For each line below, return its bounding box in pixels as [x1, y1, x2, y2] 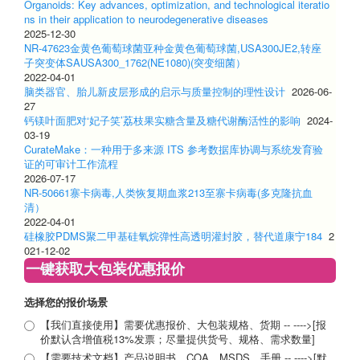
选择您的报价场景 [24, 293, 108, 309]
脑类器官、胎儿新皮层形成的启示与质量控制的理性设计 [24, 83, 285, 99]
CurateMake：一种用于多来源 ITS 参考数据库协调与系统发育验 [24, 141, 323, 157]
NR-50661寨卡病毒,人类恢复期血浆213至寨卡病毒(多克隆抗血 [24, 184, 313, 200]
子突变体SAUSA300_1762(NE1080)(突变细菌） [24, 54, 246, 70]
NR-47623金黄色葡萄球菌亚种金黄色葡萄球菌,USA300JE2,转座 [24, 39, 321, 55]
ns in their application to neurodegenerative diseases [24, 10, 268, 27]
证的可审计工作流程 [24, 155, 118, 171]
